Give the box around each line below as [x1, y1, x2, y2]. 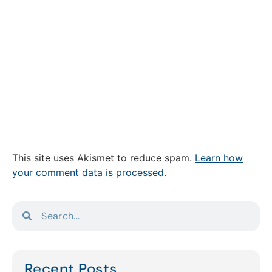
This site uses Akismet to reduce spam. [12, 152, 195, 165]
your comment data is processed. [12, 166, 166, 179]
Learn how [195, 152, 243, 165]
